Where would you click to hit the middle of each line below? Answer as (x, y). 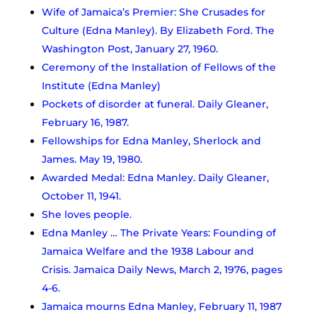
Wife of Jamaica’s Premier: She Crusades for (153, 12)
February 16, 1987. (85, 122)
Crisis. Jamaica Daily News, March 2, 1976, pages (162, 269)
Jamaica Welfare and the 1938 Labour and (148, 251)
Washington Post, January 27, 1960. (129, 48)
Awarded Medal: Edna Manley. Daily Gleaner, (155, 177)
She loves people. (86, 214)
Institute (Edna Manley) (101, 85)
